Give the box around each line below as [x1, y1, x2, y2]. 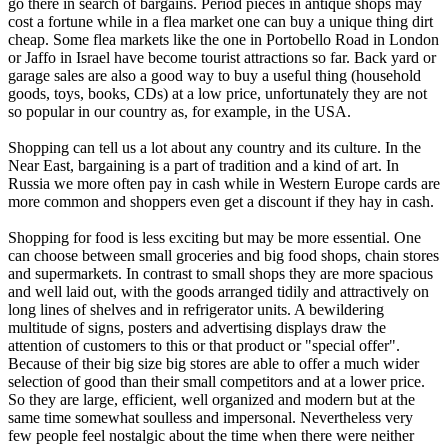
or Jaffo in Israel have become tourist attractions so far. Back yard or [8, 48, 436, 66]
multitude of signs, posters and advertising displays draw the [8, 318, 386, 336]
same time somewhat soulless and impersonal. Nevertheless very [8, 408, 413, 426]
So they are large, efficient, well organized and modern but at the [8, 390, 415, 408]
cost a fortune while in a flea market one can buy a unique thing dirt [8, 12, 433, 30]
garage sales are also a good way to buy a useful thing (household [8, 66, 421, 84]
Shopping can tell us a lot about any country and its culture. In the [8, 138, 421, 156]
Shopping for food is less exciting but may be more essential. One [8, 228, 421, 246]
